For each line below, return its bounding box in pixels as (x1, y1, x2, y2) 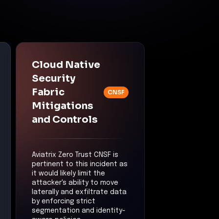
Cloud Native (32, 58, 100, 71)
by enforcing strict (32, 197, 95, 205)
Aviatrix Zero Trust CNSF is (32, 151, 118, 158)
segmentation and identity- (32, 207, 126, 214)
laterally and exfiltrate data (32, 188, 127, 196)
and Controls (32, 113, 98, 126)
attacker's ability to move (32, 179, 118, 186)
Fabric (32, 86, 65, 98)
